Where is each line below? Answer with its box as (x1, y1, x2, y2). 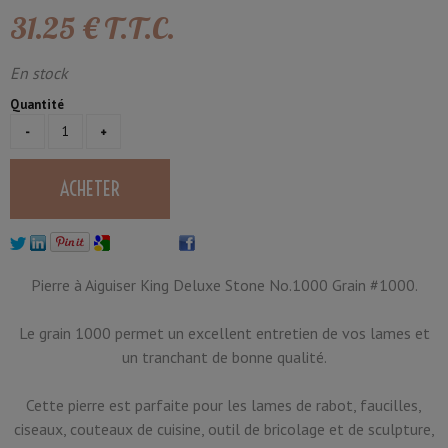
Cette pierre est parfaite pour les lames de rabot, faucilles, (26, 394, 422, 415)
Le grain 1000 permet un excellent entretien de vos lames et (18, 322, 430, 343)
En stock (10, 62, 68, 83)
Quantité (10, 95, 64, 113)
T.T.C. (104, 8, 175, 47)
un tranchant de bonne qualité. (121, 346, 327, 367)
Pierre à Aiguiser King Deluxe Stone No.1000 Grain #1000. (30, 274, 418, 295)
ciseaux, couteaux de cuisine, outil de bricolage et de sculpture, (13, 418, 435, 439)
